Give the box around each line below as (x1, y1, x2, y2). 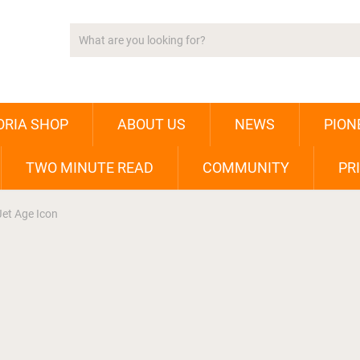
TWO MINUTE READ (26, 159, 153, 177)
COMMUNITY (202, 159, 289, 177)
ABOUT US (117, 116, 186, 133)
